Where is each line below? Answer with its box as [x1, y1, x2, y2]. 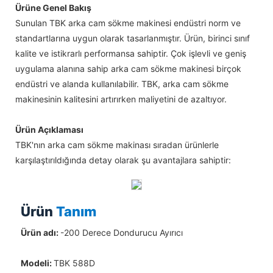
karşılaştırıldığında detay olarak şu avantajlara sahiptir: [15, 155, 231, 166]
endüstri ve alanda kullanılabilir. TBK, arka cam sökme [15, 79, 229, 90]
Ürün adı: [20, 227, 60, 238]
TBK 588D [53, 257, 95, 268]
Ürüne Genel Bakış [15, 2, 91, 13]
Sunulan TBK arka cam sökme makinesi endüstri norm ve [15, 18, 241, 29]
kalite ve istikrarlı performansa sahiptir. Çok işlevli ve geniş [15, 48, 246, 59]
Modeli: [20, 257, 54, 268]
